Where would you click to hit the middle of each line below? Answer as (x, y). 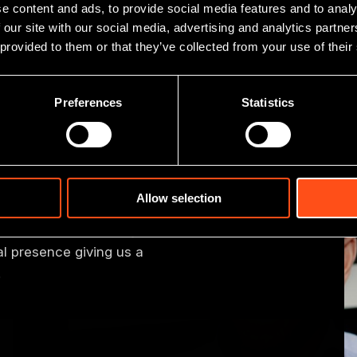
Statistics (268, 103)
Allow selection (178, 198)
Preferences (88, 103)
